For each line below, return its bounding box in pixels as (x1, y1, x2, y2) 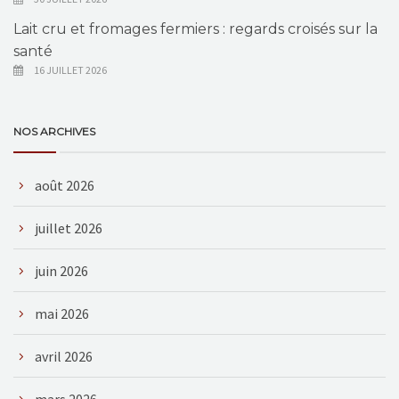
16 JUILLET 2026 (34, 62, 107, 77)
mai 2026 (35, 304, 89, 322)
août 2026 (35, 175, 94, 194)
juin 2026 (35, 261, 88, 280)
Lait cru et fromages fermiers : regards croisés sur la (13, 20, 378, 37)
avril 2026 (35, 346, 93, 365)
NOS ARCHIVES (13, 124, 95, 138)
